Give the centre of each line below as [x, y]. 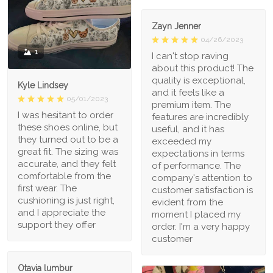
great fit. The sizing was [68, 152]
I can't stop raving [190, 56]
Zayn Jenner [176, 26]
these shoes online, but [68, 128]
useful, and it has [188, 129]
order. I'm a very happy [201, 226]
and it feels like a [188, 92]
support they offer [57, 225]
